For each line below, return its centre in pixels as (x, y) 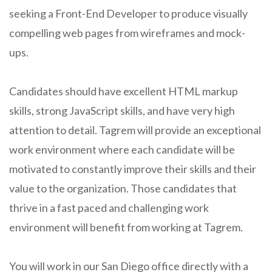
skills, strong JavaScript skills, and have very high (122, 110)
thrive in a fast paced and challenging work (109, 208)
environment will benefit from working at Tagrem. (126, 227)
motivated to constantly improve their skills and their (133, 169)
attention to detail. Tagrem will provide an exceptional (135, 130)
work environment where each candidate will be (122, 149)
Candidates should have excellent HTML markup (124, 91)
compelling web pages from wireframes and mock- (127, 33)
